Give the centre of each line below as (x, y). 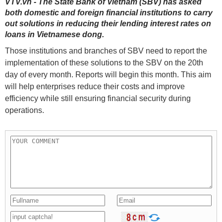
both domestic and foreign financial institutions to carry (109, 13)
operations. (25, 111)
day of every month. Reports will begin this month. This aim (108, 75)
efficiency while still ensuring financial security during (98, 99)
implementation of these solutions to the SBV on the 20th (104, 63)
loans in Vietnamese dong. (55, 35)
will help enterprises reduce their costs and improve (95, 87)
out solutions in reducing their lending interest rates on (108, 24)
